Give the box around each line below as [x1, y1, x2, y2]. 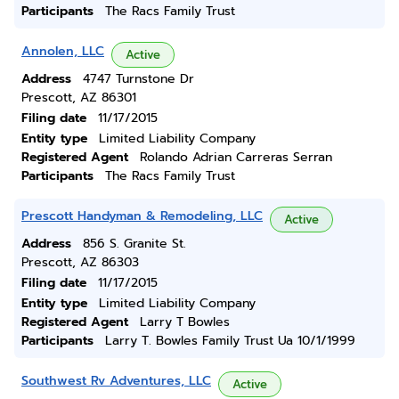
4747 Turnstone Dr [83, 69, 194, 88]
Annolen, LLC [21, 42, 104, 61]
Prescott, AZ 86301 [21, 88, 136, 107]
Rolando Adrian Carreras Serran [140, 148, 332, 167]
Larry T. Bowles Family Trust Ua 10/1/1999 [105, 331, 355, 350]
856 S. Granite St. [83, 234, 186, 253]
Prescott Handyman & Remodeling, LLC [21, 207, 263, 225]
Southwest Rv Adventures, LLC [21, 371, 211, 390]
